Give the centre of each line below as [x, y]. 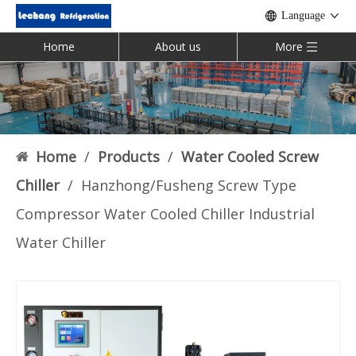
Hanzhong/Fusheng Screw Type [189, 186]
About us [178, 46]
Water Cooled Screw [250, 157]
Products [129, 157]
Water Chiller [61, 243]
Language [303, 15]
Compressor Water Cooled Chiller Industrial [165, 214]
